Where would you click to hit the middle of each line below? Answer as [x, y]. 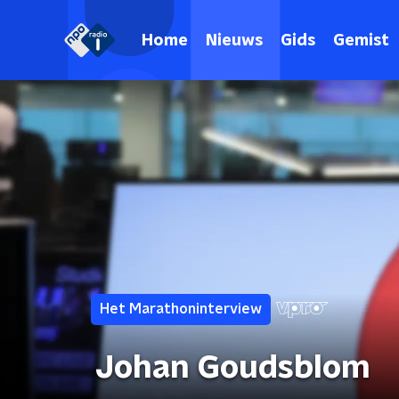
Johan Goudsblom [233, 368]
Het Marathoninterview [181, 309]
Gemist [361, 41]
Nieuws [234, 41]
